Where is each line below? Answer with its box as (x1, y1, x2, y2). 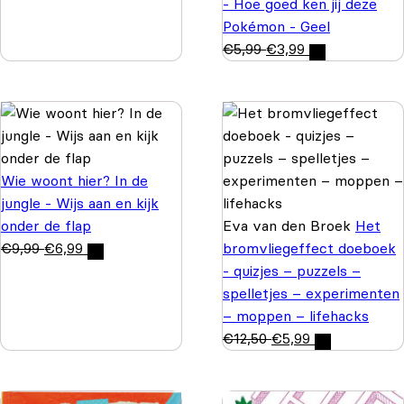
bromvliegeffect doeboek (223, 239, 396, 258)
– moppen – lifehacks (223, 307, 369, 326)
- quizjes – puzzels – (223, 262, 361, 280)
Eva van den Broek (223, 216, 355, 235)
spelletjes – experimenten (223, 284, 399, 303)
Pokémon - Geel (223, 17, 330, 36)
